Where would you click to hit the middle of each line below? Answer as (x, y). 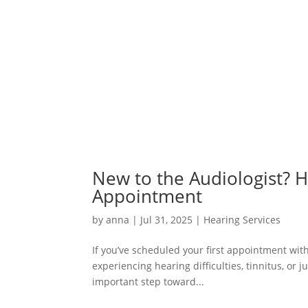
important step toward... (148, 281)
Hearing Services (242, 219)
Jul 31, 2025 (167, 219)
